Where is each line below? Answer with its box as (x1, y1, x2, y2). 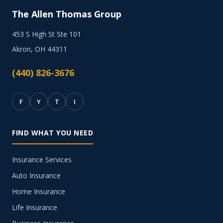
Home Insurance (12, 187, 65, 197)
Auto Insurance (12, 171, 61, 181)
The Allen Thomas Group (12, 8, 121, 20)
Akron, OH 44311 (12, 44, 67, 54)
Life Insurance (12, 203, 57, 213)
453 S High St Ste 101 (12, 29, 81, 39)
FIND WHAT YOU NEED (12, 128, 93, 138)
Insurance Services (12, 155, 72, 165)
